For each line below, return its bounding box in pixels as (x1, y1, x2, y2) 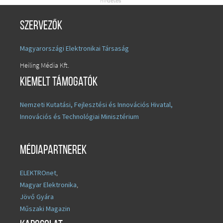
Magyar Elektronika (20, 180, 77, 189)
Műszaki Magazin (20, 204, 70, 213)
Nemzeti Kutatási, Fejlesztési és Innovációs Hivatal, (20, 100, 173, 109)
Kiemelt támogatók (20, 76, 98, 89)
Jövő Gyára (20, 192, 54, 201)
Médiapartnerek (20, 144, 87, 157)
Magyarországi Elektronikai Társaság (20, 43, 129, 53)
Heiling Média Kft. (20, 60, 69, 70)
